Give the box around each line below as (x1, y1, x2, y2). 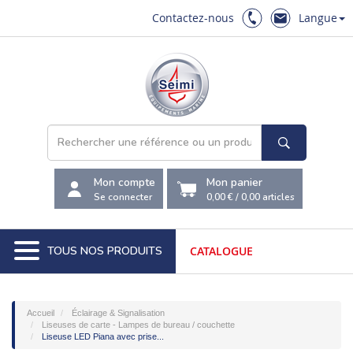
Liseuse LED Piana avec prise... (42, 332, 164, 341)
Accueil (27, 308, 54, 318)
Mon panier (206, 174, 262, 190)
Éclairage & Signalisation (72, 308, 165, 318)
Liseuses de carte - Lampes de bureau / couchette (42, 320, 235, 329)
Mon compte (94, 174, 155, 190)
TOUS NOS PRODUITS (46, 243, 162, 258)
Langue (299, 10, 337, 25)
